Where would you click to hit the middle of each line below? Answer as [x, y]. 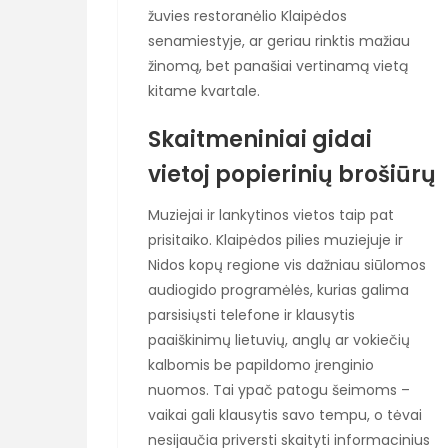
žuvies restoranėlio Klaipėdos [247, 15]
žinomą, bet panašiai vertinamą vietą [278, 65]
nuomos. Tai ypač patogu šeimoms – [279, 389]
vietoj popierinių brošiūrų [292, 174]
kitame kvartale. [204, 90]
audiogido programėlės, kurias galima [278, 289]
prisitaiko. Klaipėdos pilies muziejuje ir [275, 239]
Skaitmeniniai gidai [260, 139]
